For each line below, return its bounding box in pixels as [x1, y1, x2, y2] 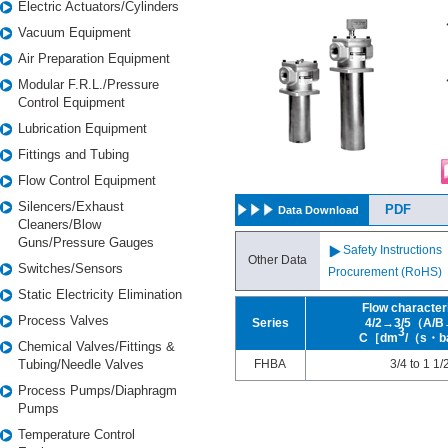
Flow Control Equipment [18, 173, 156, 188]
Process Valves [18, 313, 109, 328]
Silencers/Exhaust [18, 199, 124, 214]
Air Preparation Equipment [18, 51, 170, 66]
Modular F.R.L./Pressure [18, 77, 159, 92]
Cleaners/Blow [18, 217, 101, 232]
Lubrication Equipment [18, 121, 147, 136]
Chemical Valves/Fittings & [18, 339, 175, 354]
